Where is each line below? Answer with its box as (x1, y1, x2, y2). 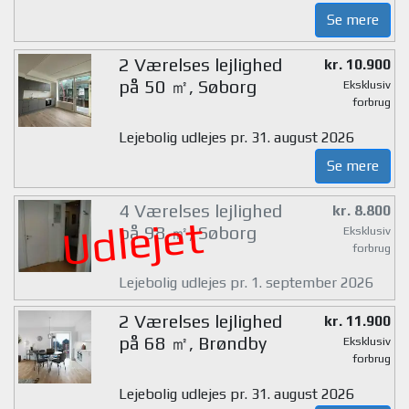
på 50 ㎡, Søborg (118, 76, 257, 98)
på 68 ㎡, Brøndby (118, 332, 267, 354)
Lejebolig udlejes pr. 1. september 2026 (118, 274, 373, 292)
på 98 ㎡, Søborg (118, 221, 257, 243)
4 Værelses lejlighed (118, 199, 282, 221)
